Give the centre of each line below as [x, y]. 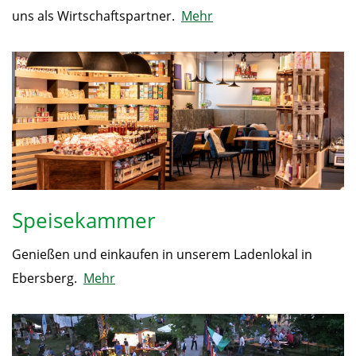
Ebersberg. [48, 279]
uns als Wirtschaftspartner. [97, 16]
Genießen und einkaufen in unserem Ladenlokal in [162, 255]
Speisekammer [84, 221]
